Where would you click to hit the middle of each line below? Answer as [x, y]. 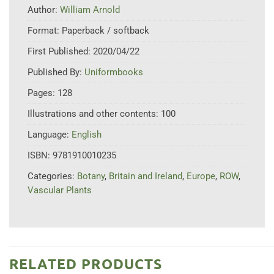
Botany [91, 176]
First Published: [60, 51]
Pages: [43, 93]
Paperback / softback [106, 30]
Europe [201, 176]
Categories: [52, 176]
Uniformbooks [114, 72]
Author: [44, 9]
